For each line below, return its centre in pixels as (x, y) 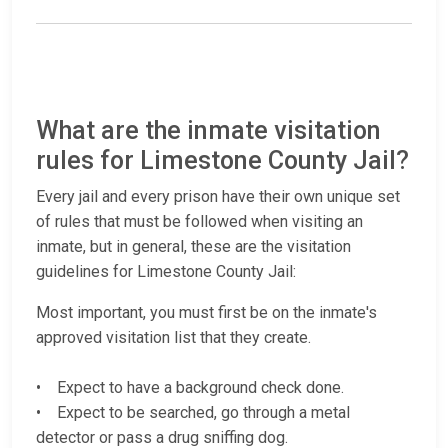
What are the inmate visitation (208, 131)
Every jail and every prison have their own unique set (218, 197)
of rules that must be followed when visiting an (199, 222)
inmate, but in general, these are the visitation (193, 247)
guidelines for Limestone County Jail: (166, 272)
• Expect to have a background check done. (190, 388)
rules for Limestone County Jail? (222, 161)
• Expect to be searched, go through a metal (193, 413)
